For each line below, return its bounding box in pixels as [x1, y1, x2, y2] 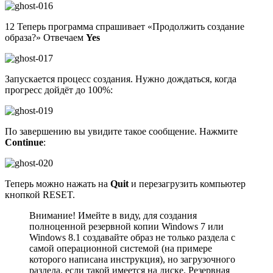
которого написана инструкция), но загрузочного [29, 254, 235, 265]
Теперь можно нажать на [5, 179, 110, 190]
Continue [5, 137, 43, 148]
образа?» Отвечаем [5, 32, 86, 43]
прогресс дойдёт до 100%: [5, 85, 113, 96]
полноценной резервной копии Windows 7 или [29, 221, 224, 232]
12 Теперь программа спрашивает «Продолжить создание [5, 21, 244, 32]
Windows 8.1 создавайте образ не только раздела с [29, 232, 235, 243]
